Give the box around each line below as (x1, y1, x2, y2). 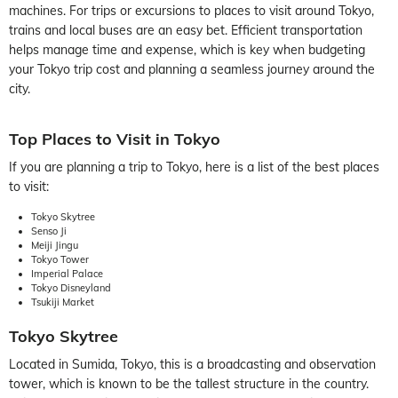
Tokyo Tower (31, 252, 89, 266)
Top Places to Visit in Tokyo (9, 128, 220, 149)
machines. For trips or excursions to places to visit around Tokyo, (9, 2, 374, 19)
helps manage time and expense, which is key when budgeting (9, 41, 365, 58)
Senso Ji (31, 224, 67, 237)
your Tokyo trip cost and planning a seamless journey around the (9, 60, 375, 77)
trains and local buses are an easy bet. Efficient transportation (9, 21, 362, 38)
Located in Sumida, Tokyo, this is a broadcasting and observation (9, 355, 376, 372)
